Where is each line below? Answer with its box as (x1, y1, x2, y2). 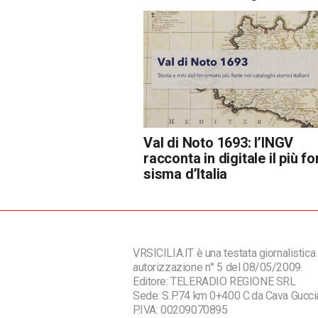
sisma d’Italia (143, 165, 228, 182)
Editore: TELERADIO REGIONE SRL (133, 274, 296, 288)
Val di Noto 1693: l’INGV (143, 133, 294, 151)
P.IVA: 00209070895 (133, 302, 228, 317)
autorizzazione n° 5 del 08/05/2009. (133, 260, 303, 274)
